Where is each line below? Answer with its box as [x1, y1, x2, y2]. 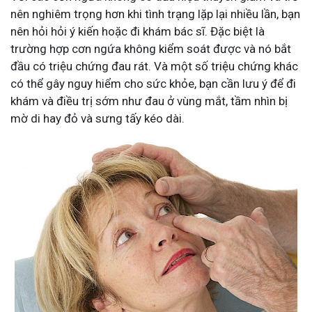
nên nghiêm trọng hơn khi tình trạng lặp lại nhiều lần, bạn [10, 7, 300, 22]
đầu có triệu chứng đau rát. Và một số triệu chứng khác [10, 59, 298, 74]
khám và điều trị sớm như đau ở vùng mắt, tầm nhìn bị [10, 94, 288, 109]
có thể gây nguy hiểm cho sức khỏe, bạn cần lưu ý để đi [10, 77, 296, 91]
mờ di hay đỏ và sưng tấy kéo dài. [10, 111, 185, 126]
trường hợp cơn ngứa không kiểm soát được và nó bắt [10, 42, 291, 56]
